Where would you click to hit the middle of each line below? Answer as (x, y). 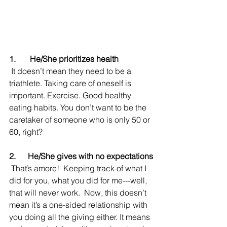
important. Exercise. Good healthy (71, 95)
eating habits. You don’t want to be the (79, 107)
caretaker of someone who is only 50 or (81, 120)
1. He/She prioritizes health (64, 59)
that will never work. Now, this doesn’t (79, 193)
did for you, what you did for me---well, (79, 180)
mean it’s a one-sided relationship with (79, 205)
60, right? (26, 132)
